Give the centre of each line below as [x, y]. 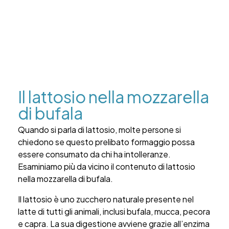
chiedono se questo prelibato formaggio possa [106, 142]
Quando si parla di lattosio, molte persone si [99, 130]
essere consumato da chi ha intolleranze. [94, 154]
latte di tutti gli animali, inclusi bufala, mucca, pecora [114, 212]
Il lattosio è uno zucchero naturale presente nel [106, 199]
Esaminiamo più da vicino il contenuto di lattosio [107, 167]
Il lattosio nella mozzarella [113, 97]
